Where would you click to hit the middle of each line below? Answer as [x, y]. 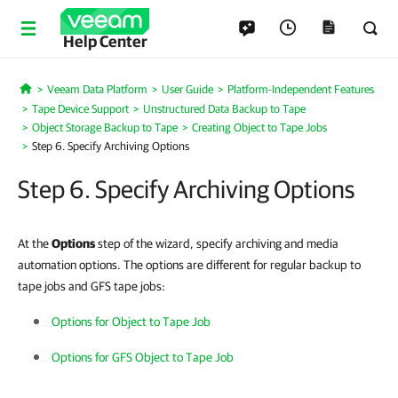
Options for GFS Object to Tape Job [143, 357]
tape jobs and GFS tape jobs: [92, 286]
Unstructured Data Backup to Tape [224, 109]
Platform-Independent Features [300, 89]
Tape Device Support [80, 109]
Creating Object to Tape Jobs [259, 127]
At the [35, 243]
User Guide [187, 89]
